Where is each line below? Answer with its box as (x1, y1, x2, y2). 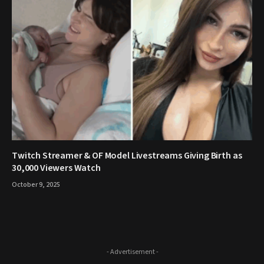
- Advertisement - (106, 247, 159, 258)
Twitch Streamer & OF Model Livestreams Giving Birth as (12, 149, 242, 163)
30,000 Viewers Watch (12, 161, 101, 175)
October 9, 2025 (12, 180, 60, 190)
